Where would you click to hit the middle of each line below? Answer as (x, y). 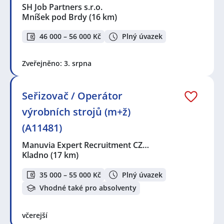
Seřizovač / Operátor (72, 96)
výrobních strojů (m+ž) (76, 112)
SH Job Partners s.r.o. (63, 7)
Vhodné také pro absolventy (88, 188)
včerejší (35, 215)
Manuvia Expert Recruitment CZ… (86, 145)
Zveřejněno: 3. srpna (57, 63)
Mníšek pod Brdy (54, 17)
